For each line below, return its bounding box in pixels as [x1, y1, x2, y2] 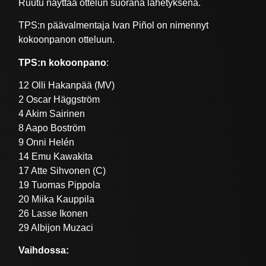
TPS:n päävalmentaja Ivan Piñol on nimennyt [18, 20, 209, 31]
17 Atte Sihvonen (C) [18, 165, 106, 176]
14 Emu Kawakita [18, 151, 93, 161]
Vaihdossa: [18, 245, 69, 256]
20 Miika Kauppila [18, 194, 95, 204]
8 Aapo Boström [18, 122, 86, 133]
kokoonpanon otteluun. [18, 34, 115, 45]
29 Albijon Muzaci [18, 222, 94, 233]
